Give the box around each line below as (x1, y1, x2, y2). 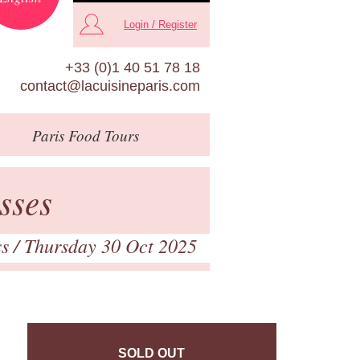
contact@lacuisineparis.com (20, 77, 200, 94)
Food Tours (63, 125, 139, 145)
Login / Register (124, 18, 197, 31)
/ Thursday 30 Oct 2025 (14, 231, 197, 258)
